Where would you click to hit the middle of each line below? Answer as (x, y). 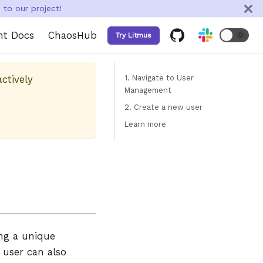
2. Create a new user (163, 107)
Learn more (145, 124)
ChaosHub (73, 35)
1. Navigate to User (159, 78)
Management (148, 90)
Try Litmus (134, 35)
